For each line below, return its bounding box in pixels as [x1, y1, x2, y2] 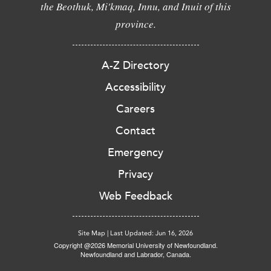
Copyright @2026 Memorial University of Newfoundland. [53, 240, 218, 250]
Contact [116, 124, 155, 138]
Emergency [108, 146, 163, 160]
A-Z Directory [102, 59, 169, 73]
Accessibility [105, 80, 166, 94]
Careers [116, 102, 155, 116]
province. [115, 17, 156, 31]
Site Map [78, 229, 105, 238]
